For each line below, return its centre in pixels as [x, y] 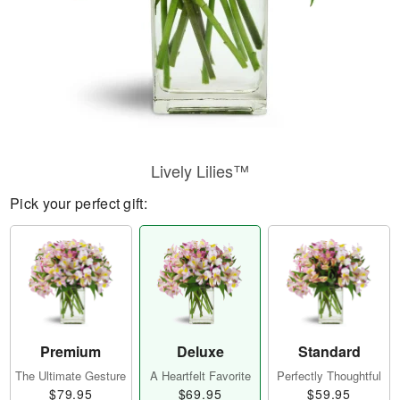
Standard [329, 352]
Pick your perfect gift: [79, 203]
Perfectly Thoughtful [329, 376]
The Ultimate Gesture [71, 376]
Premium [71, 352]
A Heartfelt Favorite [200, 376]
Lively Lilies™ [200, 171]
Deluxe [200, 352]
